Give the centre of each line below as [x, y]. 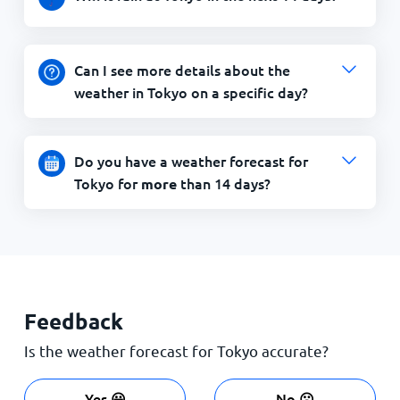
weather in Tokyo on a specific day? [191, 92]
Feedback [73, 321]
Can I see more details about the [182, 69]
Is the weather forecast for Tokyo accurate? [176, 350]
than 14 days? [223, 183]
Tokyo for [107, 183]
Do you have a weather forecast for [191, 160]
